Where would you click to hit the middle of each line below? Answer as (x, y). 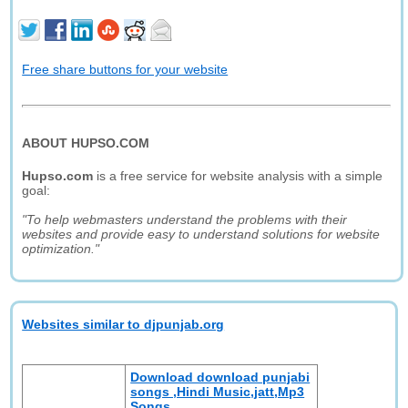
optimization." (61, 249)
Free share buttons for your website (125, 69)
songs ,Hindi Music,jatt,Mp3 (218, 392)
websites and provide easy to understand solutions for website (201, 234)
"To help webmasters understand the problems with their (185, 219)
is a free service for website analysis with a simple (238, 176)
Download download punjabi (220, 377)
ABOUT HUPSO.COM (86, 143)
